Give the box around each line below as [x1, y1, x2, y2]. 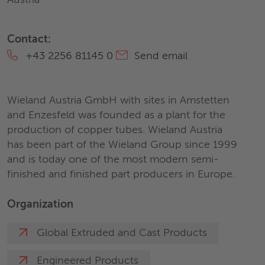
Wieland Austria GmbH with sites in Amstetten [7, 95, 230, 106]
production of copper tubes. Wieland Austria [7, 125, 222, 135]
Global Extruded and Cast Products [37, 228, 207, 238]
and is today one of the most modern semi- [7, 154, 219, 165]
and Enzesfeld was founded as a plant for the [7, 110, 225, 121]
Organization [7, 199, 73, 210]
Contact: [7, 34, 51, 45]
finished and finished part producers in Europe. [7, 169, 235, 180]
